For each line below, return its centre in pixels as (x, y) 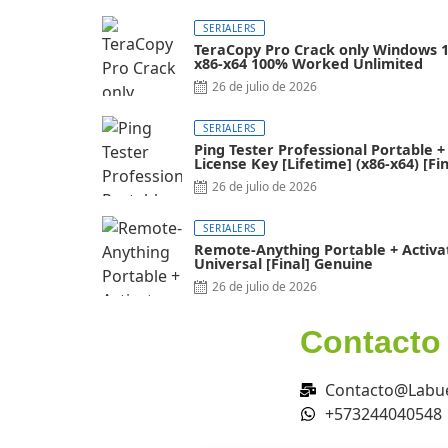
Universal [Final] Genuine (283, 264)
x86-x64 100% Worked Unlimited (308, 64)
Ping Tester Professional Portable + (319, 150)
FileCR (216, 178)
